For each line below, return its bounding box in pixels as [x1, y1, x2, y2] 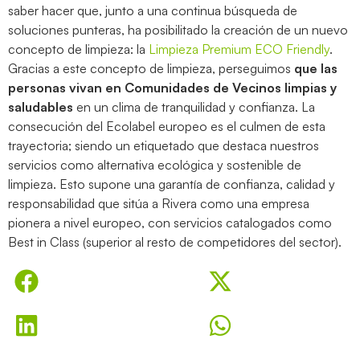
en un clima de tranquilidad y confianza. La [73, 99, 315, 116]
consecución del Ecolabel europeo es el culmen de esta [8, 118, 325, 135]
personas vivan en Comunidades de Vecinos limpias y [8, 80, 337, 96]
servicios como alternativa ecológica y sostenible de [8, 157, 301, 174]
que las [294, 60, 337, 77]
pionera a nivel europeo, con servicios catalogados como [8, 215, 332, 231]
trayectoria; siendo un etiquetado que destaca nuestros [8, 137, 319, 154]
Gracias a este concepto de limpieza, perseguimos [8, 60, 294, 77]
